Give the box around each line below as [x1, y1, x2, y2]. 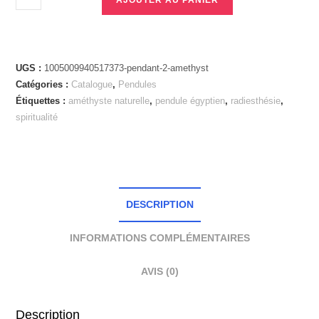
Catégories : [16, 78, 72, 90]
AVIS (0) [140, 265, 179, 277]
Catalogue [71, 78, 113, 90]
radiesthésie [231, 95, 281, 106]
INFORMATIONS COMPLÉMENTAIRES [69, 231, 250, 244]
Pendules [118, 78, 157, 90]
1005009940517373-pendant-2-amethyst [44, 62, 209, 73]
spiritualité [16, 111, 58, 122]
